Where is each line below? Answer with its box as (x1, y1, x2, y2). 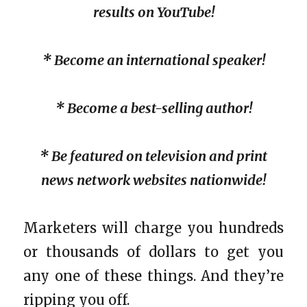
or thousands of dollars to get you (23, 243, 284, 260)
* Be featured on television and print (40, 147, 267, 164)
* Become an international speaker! (42, 51, 265, 69)
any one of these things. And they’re (23, 267, 284, 284)
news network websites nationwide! (41, 171, 266, 188)
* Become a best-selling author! (55, 99, 252, 116)
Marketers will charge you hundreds (23, 219, 284, 236)
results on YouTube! (93, 3, 214, 21)
